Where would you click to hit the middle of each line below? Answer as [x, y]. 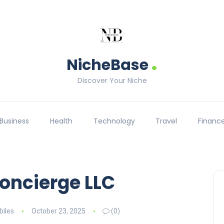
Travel [166, 121]
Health [61, 121]
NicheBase [107, 65]
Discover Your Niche [112, 80]
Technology [114, 121]
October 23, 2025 [58, 211]
